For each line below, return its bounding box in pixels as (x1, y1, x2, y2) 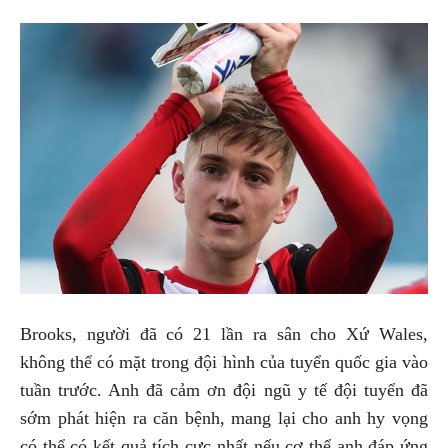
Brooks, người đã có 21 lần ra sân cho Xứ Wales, (20, 324, 428, 345)
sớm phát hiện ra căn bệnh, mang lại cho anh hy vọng (20, 408, 428, 429)
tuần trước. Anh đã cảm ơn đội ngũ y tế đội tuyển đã (20, 380, 428, 401)
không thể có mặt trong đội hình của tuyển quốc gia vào (20, 352, 428, 373)
